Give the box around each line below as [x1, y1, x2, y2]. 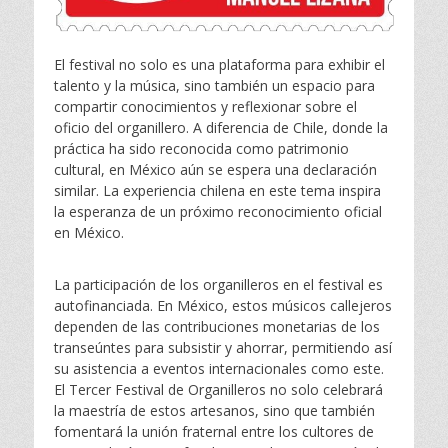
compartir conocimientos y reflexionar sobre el [54, 97, 357, 117]
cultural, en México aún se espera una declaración [54, 160, 377, 180]
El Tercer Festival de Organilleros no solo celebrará [54, 380, 383, 400]
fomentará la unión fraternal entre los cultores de [54, 422, 374, 442]
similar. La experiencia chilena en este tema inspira [54, 181, 381, 201]
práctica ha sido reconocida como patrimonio [54, 139, 349, 159]
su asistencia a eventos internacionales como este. [54, 359, 384, 379]
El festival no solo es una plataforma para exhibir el [54, 55, 385, 75]
